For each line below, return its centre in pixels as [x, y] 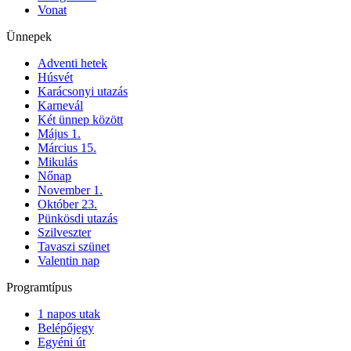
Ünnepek [29, 37]
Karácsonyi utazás [83, 92]
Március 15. [67, 148]
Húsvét [55, 78]
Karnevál [60, 106]
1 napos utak [69, 314]
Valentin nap [69, 261]
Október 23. [67, 204]
